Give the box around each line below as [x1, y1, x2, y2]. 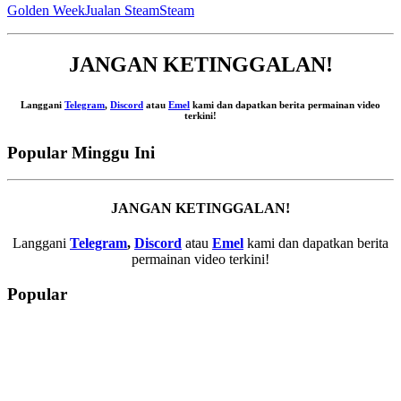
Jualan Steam [85, 2, 159, 18]
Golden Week [7, 2, 85, 18]
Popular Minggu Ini [7, 142, 155, 162]
